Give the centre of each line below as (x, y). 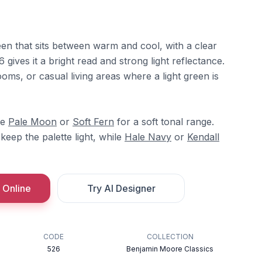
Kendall (203, 137)
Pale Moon (32, 122)
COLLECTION (170, 237)
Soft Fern (93, 122)
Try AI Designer (121, 188)
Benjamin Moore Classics (170, 249)
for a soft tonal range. (164, 122)
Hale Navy (148, 137)
